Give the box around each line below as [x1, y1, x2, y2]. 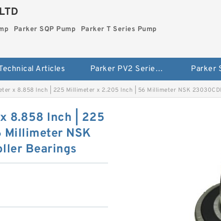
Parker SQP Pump [13, 25, 76, 34]
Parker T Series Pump [80, 25, 157, 34]
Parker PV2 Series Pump [155, 64, 163, 74]
